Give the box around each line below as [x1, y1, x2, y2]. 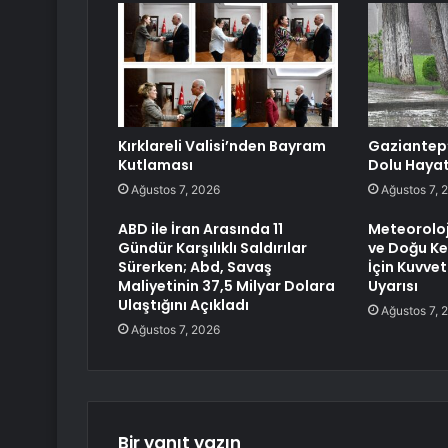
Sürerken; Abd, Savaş [118, 257, 272, 278]
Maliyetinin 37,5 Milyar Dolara [118, 276, 335, 297]
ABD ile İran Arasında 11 [118, 219, 283, 240]
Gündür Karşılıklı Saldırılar [118, 238, 307, 259]
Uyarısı [367, 276, 418, 297]
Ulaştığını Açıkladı [118, 295, 249, 316]
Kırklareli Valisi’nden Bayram [118, 136, 326, 157]
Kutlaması [118, 155, 193, 176]
